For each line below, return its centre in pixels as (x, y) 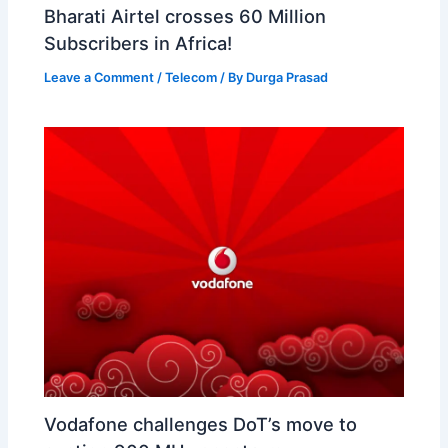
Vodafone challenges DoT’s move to (201, 424)
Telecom (191, 77)
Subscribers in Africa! (138, 42)
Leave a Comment (99, 77)
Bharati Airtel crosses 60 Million (185, 15)
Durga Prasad (287, 77)
